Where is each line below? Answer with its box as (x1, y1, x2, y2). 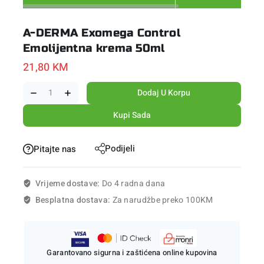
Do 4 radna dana (101, 177, 166, 190)
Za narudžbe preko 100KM (112, 194, 213, 207)
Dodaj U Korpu (137, 86, 191, 99)
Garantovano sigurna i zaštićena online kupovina (47, 247, 217, 259)
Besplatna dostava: (35, 194, 113, 207)
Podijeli (105, 141, 136, 155)
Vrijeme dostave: (35, 177, 102, 190)
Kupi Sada (113, 108, 151, 121)
